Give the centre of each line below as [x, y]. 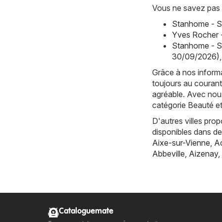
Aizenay [203, 153]
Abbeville [168, 153]
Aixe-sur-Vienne [181, 142]
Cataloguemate [86, 211]
